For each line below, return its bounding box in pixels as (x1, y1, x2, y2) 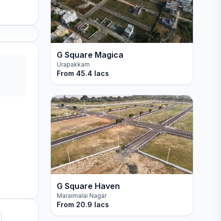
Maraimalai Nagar (56, 192, 107, 199)
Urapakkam (56, 61, 90, 68)
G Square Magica (56, 50, 123, 60)
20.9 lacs (75, 200, 109, 209)
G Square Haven (56, 181, 120, 191)
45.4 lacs (75, 69, 109, 77)
